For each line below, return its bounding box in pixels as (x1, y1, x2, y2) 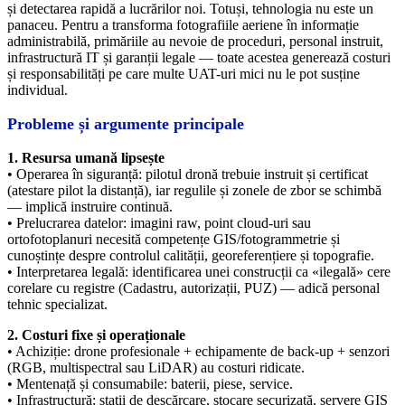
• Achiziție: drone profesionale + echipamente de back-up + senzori (7, 344, 390, 359)
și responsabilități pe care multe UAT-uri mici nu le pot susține (7, 66, 360, 81)
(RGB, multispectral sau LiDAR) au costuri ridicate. (7, 360, 305, 375)
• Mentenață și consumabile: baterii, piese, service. (7, 376, 293, 391)
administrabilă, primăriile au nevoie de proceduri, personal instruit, (7, 33, 383, 49)
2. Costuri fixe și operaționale (7, 327, 185, 343)
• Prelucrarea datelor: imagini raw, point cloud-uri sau (7, 215, 311, 231)
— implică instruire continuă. (7, 199, 173, 214)
